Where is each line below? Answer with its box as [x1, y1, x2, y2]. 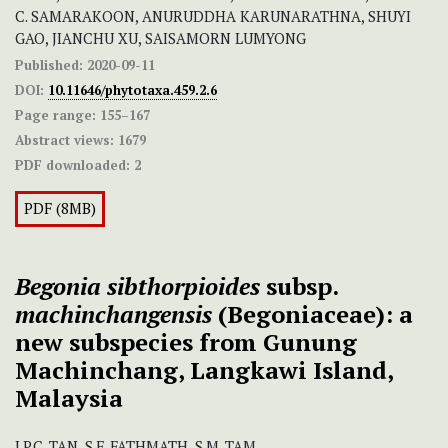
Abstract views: [15, 131, 114, 150]
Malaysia [15, 382, 123, 415]
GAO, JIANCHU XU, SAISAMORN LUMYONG [15, 29, 306, 49]
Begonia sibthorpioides [15, 270, 260, 303]
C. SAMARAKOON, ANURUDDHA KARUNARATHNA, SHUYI [15, 7, 411, 27]
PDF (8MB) [24, 199, 96, 219]
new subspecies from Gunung [15, 326, 357, 359]
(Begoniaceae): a [212, 298, 413, 331]
